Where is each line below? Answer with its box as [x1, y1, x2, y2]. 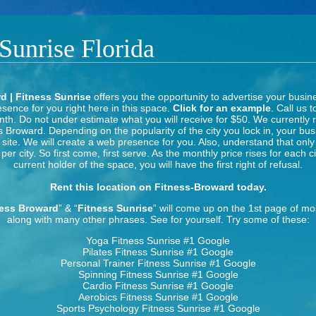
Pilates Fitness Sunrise [83, 246, 187, 257]
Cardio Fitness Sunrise [83, 280, 187, 291]
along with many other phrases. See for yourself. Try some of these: [6, 214, 310, 225]
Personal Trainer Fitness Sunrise [60, 257, 209, 269]
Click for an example [172, 102, 271, 114]
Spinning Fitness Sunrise [78, 269, 192, 280]
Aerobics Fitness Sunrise [78, 291, 192, 303]
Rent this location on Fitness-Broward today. [49, 181, 267, 193]
